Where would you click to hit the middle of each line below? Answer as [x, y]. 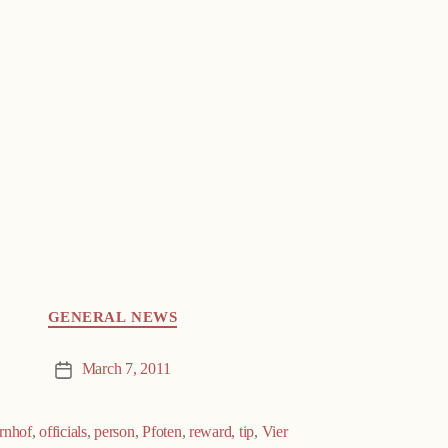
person [114, 432]
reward [210, 432]
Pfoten [162, 432]
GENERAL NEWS [112, 317]
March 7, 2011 [126, 369]
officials [63, 432]
